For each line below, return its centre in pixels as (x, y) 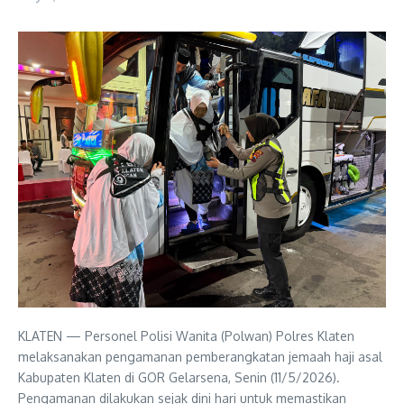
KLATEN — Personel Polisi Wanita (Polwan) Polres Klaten (186, 336)
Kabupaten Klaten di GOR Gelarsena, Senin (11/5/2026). (179, 377)
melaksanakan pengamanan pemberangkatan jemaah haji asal (200, 357)
